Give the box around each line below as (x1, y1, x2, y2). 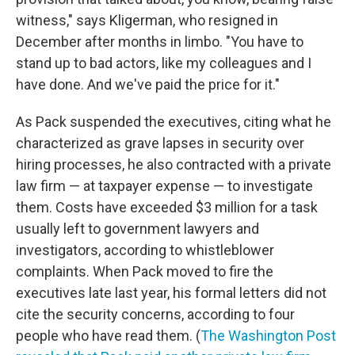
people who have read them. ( (16, 326, 200, 344)
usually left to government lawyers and (16, 219, 259, 237)
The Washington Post (200, 326, 336, 344)
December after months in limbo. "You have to (16, 32, 303, 50)
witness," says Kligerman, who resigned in (16, 11, 278, 29)
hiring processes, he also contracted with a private (16, 155, 331, 173)
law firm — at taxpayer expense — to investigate (16, 177, 313, 194)
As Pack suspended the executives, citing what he (16, 113, 331, 130)
